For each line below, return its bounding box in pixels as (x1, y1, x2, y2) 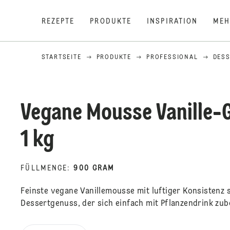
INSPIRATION (147, 18, 198, 25)
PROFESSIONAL (146, 54, 198, 61)
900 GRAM (73, 165, 115, 172)
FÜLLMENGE (21, 165, 68, 172)
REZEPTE (41, 18, 75, 25)
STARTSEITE (41, 54, 82, 61)
